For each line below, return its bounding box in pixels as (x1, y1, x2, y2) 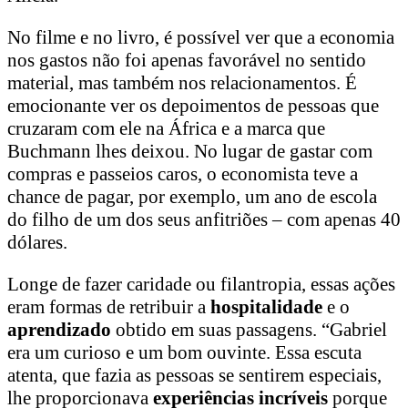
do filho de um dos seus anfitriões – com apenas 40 (7, 209, 401, 231)
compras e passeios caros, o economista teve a (7, 163, 358, 186)
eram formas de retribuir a (7, 296, 210, 319)
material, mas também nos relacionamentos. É (7, 72, 357, 95)
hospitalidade (210, 296, 322, 319)
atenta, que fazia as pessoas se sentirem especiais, (7, 364, 382, 387)
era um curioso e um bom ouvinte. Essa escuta (7, 342, 362, 364)
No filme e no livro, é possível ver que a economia (7, 26, 394, 49)
